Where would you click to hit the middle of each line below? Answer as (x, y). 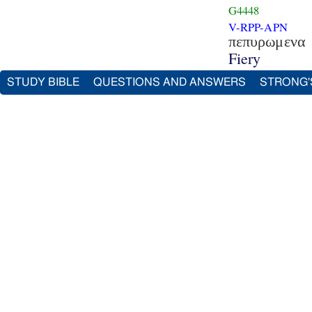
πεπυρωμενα (267, 41)
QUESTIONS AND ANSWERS (170, 82)
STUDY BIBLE (43, 82)
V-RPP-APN (258, 27)
